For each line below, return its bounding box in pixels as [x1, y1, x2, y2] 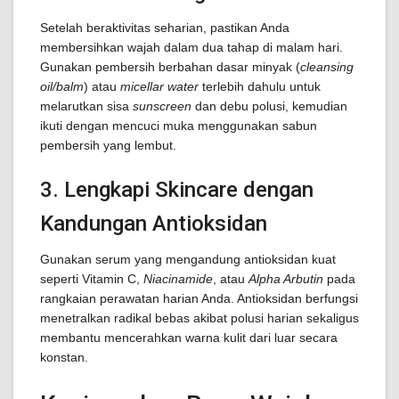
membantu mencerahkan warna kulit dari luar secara [40, 330, 338, 345]
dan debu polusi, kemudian [191, 99, 347, 113]
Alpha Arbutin [248, 272, 323, 286]
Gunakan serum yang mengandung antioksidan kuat [40, 252, 336, 266]
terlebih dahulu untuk [199, 79, 321, 94]
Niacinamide [143, 272, 213, 286]
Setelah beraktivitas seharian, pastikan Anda [40, 20, 289, 35]
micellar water [120, 79, 199, 94]
